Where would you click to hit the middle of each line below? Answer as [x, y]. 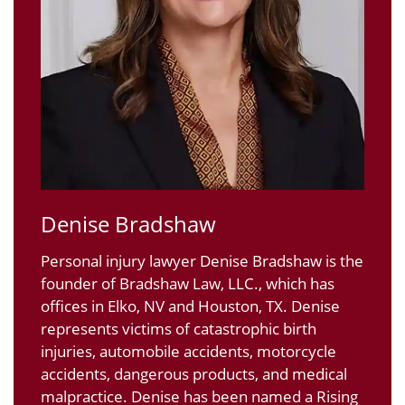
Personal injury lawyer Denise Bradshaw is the [202, 261]
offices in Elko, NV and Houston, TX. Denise [190, 306]
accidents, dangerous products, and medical [194, 374]
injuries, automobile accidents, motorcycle [188, 352]
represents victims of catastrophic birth [179, 329]
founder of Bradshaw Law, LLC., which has [188, 284]
